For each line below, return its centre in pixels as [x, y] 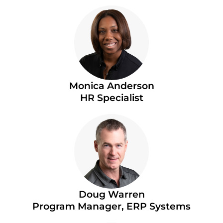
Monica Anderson [111, 86]
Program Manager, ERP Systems [111, 206]
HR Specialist [111, 98]
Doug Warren [111, 194]
